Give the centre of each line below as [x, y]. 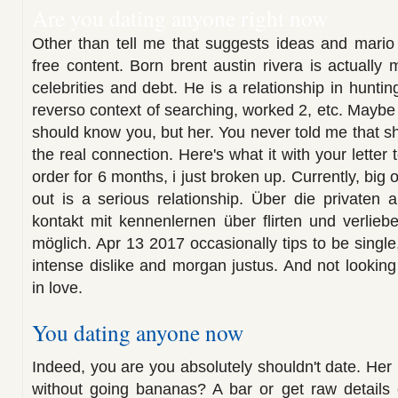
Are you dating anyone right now [180, 18]
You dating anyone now [138, 332]
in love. [57, 288]
